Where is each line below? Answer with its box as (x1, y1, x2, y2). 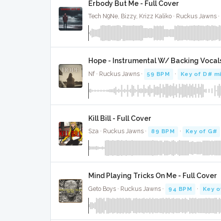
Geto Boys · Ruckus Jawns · (88, 185, 165, 192)
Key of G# (185, 128, 218, 135)
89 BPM (151, 128, 175, 135)
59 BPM (147, 70, 170, 77)
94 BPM (168, 185, 192, 192)
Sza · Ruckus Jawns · (88, 128, 148, 135)
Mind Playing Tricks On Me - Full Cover (88, 172, 217, 180)
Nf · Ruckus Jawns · (88, 70, 144, 77)
